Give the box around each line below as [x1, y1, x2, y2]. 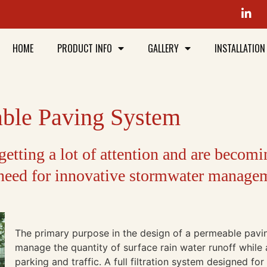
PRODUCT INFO [57, 41, 113, 55]
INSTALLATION [215, 41, 266, 55]
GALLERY [148, 41, 179, 55]
